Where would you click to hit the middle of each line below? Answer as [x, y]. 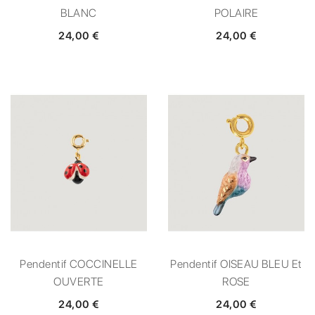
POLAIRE [236, 13]
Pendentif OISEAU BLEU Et [236, 264]
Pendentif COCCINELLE [79, 264]
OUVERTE [79, 281]
